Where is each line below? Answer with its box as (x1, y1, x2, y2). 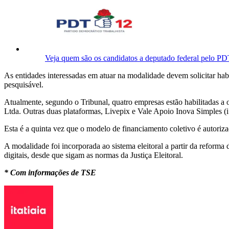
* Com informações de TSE (4, 168, 96, 177)
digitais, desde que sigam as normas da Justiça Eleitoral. (4, 151, 183, 160)
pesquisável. (4, 80, 43, 89)
